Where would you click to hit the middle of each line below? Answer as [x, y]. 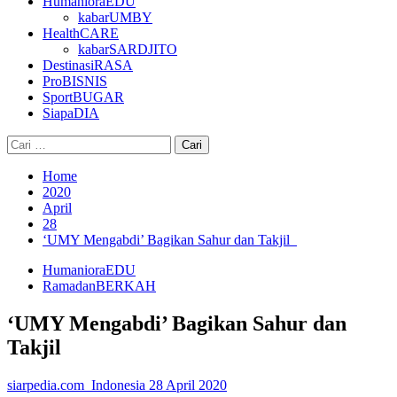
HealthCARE [81, 33]
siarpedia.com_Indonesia [78, 385]
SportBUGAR [83, 97]
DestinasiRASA [88, 65]
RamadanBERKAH [99, 286]
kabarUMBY [115, 17]
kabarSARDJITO [128, 49]
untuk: [24, 158]
